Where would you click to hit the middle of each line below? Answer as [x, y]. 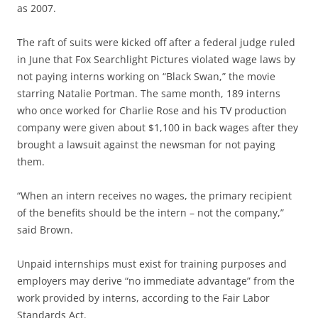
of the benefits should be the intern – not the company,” [150, 212]
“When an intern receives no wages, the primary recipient [154, 195]
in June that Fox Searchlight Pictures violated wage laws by [156, 59]
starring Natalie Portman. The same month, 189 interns [149, 93]
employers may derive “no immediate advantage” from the [156, 280]
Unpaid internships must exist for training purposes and [152, 263]
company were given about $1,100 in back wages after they [158, 127]
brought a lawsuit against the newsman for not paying [146, 144]
